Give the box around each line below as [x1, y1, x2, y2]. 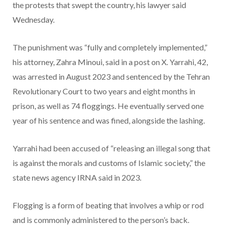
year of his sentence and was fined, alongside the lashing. [13, 116, 205, 126]
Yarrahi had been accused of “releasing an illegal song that [13, 143, 210, 153]
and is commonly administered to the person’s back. [13, 215, 189, 225]
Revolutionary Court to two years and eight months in [13, 86, 195, 96]
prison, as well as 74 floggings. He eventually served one [13, 101, 204, 111]
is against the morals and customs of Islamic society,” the [13, 158, 205, 168]
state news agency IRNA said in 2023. [13, 173, 141, 183]
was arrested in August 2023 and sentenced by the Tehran [13, 72, 210, 82]
